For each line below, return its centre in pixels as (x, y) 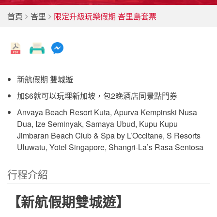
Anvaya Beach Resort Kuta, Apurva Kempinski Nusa (107, 112)
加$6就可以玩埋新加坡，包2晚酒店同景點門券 (97, 96)
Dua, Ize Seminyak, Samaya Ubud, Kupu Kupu (97, 124)
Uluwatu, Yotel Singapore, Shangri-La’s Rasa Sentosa (110, 147)
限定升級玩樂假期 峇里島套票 (105, 16)
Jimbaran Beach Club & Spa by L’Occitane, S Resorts (109, 136)
